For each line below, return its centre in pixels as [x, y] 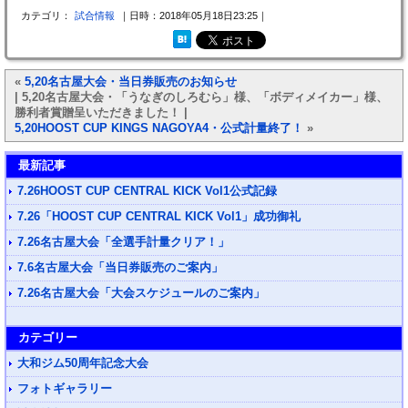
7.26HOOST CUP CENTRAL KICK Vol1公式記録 [147, 191]
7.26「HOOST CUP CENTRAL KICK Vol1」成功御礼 [159, 216]
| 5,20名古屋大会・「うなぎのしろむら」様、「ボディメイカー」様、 [201, 97]
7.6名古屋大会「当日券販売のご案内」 [120, 267]
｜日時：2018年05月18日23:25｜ [193, 16]
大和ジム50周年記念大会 [83, 363]
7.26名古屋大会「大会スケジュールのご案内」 [141, 293]
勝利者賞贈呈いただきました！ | [101, 112]
